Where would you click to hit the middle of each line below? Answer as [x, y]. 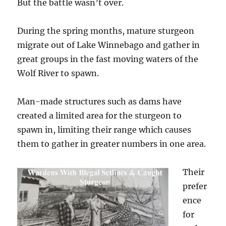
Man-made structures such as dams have [100, 102]
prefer [195, 186]
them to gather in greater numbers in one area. [112, 144]
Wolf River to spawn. [58, 73]
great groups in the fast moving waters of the [108, 59]
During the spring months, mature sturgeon [106, 31]
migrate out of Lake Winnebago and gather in [109, 45]
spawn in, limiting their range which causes [104, 130]
